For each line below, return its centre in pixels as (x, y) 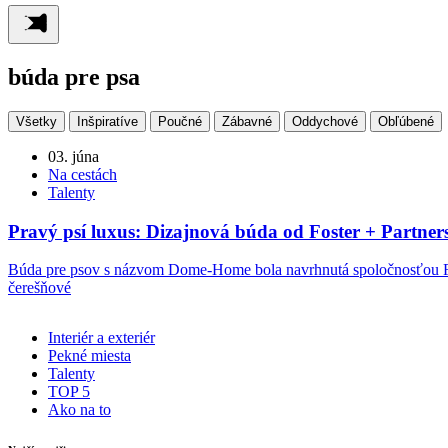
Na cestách (82, 174)
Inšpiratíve (107, 121)
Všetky (36, 121)
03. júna (73, 156)
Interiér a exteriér (101, 338)
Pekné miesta (89, 356)
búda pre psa (74, 76)
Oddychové (325, 121)
